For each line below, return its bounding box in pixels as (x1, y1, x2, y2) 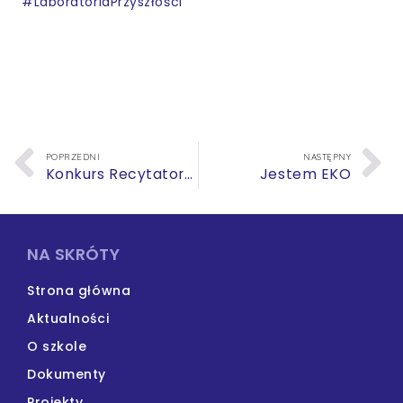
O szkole (27, 336, 87, 355)
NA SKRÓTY (27, 242, 120, 265)
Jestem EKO (259, 163, 352, 184)
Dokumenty (27, 364, 106, 383)
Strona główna (27, 281, 131, 300)
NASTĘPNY (303, 150, 352, 162)
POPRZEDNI (45, 150, 101, 162)
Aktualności (27, 309, 110, 327)
